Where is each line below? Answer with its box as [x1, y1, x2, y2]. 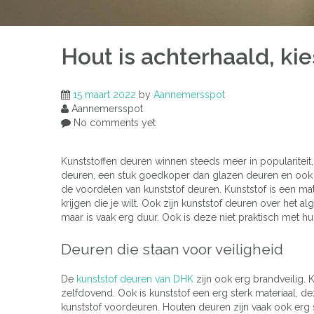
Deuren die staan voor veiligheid [61, 240, 283, 258]
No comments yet [71, 116, 156, 128]
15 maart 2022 [73, 88, 136, 100]
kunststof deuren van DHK [76, 273, 193, 285]
